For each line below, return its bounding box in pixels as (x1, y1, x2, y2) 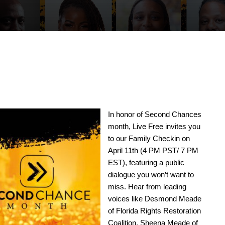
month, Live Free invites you (107, 122, 200, 131)
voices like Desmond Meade (107, 194, 201, 203)
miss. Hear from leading (107, 182, 186, 191)
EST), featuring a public (107, 158, 184, 167)
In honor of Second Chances (107, 110, 201, 119)
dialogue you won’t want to (107, 170, 194, 179)
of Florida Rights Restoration (107, 206, 201, 215)
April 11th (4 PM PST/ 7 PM (107, 146, 198, 155)
